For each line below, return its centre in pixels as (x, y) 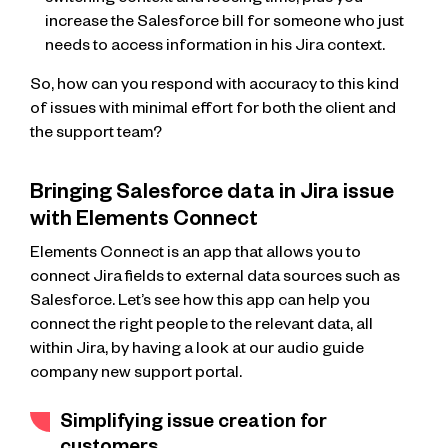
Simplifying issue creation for (193, 424)
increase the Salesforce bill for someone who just (224, 24)
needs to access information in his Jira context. (215, 48)
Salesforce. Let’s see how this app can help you (200, 302)
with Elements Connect (144, 221)
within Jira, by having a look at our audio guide (197, 350)
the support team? (96, 134)
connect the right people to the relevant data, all (201, 326)
